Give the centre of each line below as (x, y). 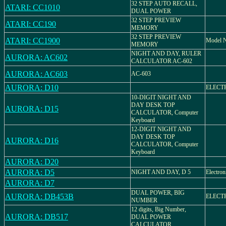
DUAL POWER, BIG (158, 193)
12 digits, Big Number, (159, 209)
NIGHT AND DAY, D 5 (161, 172)
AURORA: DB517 (37, 217)
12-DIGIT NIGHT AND (161, 129)
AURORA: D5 (30, 172)
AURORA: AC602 (36, 57)
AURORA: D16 (32, 140)
